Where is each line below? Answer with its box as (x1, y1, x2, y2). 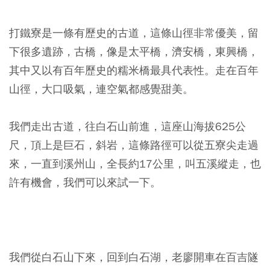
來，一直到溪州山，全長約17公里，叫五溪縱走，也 (9, 157, 261, 171)
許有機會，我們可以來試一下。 (9, 175, 161, 189)
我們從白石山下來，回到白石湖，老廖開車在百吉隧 (9, 250, 259, 264)
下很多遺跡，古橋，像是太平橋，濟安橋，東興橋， (9, 45, 259, 58)
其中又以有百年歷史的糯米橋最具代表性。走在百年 (9, 63, 259, 77)
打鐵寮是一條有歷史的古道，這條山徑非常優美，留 (9, 26, 259, 40)
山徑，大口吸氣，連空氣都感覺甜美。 (9, 82, 193, 96)
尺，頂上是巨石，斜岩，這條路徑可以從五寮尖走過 (9, 138, 259, 152)
